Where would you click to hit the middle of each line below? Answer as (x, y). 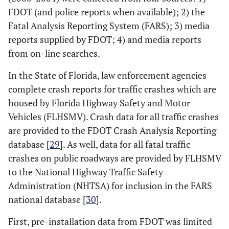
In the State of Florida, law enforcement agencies (107, 75)
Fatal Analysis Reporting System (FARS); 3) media (109, 26)
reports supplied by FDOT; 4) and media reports (105, 39)
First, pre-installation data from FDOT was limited (110, 221)
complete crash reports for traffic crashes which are (112, 89)
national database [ (47, 199)
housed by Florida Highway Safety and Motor (99, 103)
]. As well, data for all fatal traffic (125, 144)
